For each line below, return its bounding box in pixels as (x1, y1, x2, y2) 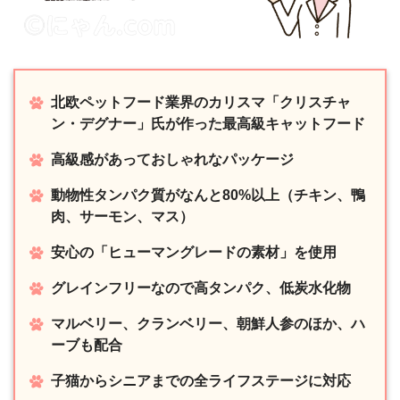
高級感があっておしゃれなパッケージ (51, 151, 294, 167)
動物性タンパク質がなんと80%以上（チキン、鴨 (51, 187, 365, 203)
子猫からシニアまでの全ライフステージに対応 (51, 372, 351, 388)
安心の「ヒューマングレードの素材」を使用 (51, 244, 337, 260)
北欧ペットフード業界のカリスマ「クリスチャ (51, 94, 351, 110)
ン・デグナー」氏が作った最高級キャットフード (51, 115, 365, 131)
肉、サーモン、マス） (51, 208, 194, 224)
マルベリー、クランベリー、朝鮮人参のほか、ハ (51, 315, 365, 331)
